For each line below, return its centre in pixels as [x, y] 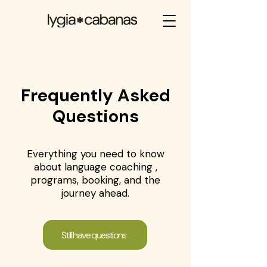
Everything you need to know [95, 154]
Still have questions [94, 235]
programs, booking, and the [95, 180]
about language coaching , [95, 167]
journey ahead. [95, 193]
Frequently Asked [95, 95]
